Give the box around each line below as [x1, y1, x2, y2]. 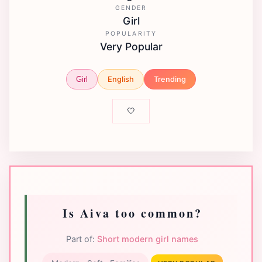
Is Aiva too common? [62, 204, 202, 222]
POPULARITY [105, 30, 157, 38]
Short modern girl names [97, 233, 198, 244]
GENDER [115, 4, 147, 12]
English [108, 74, 134, 84]
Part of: [66, 233, 97, 244]
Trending [154, 74, 186, 84]
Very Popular [99, 40, 163, 53]
